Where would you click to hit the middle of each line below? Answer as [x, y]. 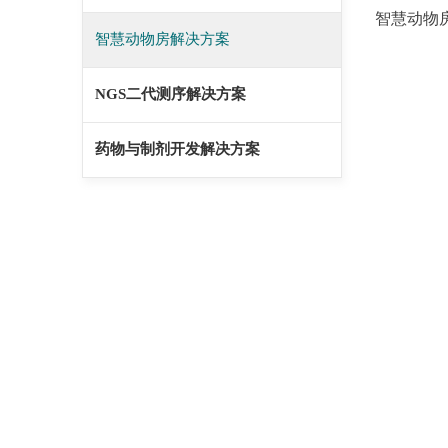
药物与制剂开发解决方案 [177, 149]
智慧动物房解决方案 [162, 39]
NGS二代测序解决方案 [170, 94]
